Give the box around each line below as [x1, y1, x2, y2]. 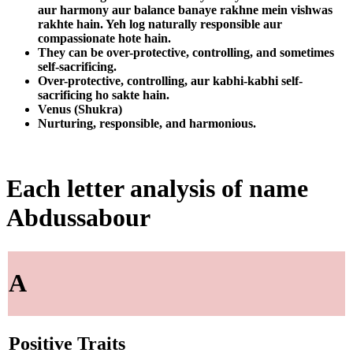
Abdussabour [6, 203, 150, 232]
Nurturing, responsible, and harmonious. [38, 116, 256, 130]
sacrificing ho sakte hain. [38, 87, 169, 102]
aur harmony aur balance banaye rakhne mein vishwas [38, 2, 333, 17]
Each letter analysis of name [6, 174, 308, 203]
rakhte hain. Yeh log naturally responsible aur [38, 17, 282, 31]
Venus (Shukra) [38, 102, 122, 116]
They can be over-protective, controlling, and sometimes [38, 45, 334, 59]
